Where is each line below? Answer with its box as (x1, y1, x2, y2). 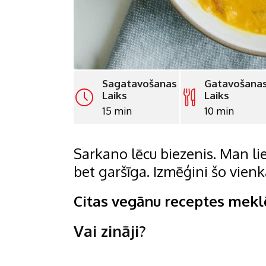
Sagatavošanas (102, 77, 178, 90)
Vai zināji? (74, 221, 146, 241)
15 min (102, 104, 132, 118)
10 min (204, 104, 234, 118)
